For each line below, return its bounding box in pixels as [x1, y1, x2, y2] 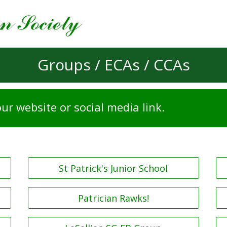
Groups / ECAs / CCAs [37, 54, 190, 75]
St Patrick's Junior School [59, 162, 168, 174]
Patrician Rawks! [78, 192, 149, 204]
